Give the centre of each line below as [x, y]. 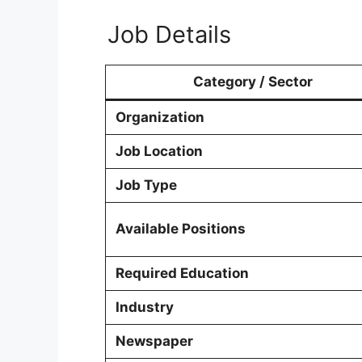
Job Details [169, 35]
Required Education [182, 274]
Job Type [146, 185]
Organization [160, 118]
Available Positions [180, 229]
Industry [144, 307]
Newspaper [154, 341]
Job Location [159, 152]
